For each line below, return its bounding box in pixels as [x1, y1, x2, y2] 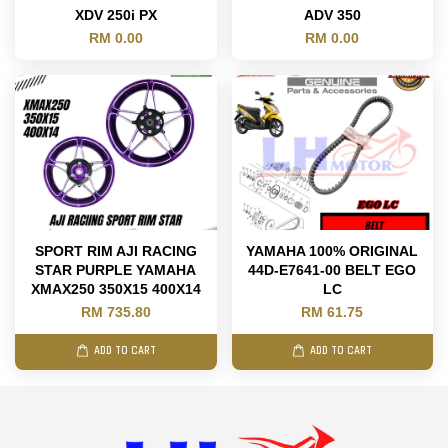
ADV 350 [303, 6, 361, 23]
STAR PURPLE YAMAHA [35, 261, 197, 278]
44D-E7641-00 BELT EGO [248, 261, 417, 278]
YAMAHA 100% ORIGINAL [246, 242, 419, 259]
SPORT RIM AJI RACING [34, 242, 197, 259]
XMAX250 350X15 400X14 [30, 280, 201, 297]
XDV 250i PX [74, 6, 157, 23]
